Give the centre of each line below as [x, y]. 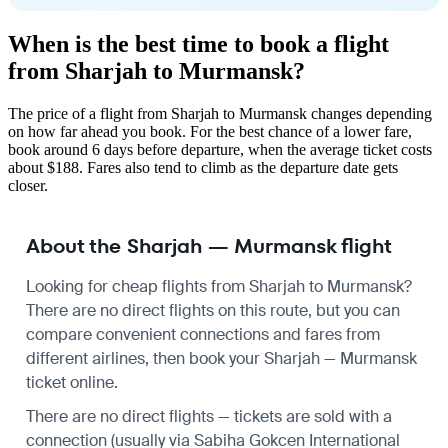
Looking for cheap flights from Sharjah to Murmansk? [219, 286]
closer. [28, 185]
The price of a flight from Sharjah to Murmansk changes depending [220, 113]
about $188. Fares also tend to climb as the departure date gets [203, 167]
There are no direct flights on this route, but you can [213, 310]
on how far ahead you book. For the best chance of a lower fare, [210, 131]
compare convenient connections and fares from [203, 334]
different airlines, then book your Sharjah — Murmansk [221, 358]
